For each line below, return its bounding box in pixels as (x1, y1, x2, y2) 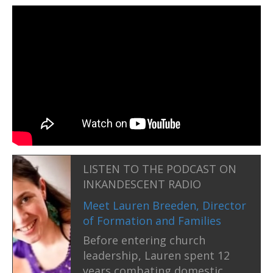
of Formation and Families (83, 213, 222, 228)
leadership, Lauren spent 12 (83, 248, 230, 263)
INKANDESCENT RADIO (83, 176, 202, 191)
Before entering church (83, 233, 206, 248)
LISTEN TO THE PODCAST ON (83, 161, 237, 176)
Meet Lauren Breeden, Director (83, 197, 247, 213)
